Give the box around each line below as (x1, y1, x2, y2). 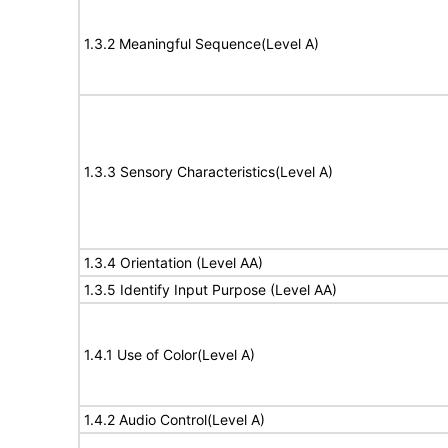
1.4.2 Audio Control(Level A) (84, 411, 265, 428)
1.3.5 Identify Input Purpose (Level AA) (84, 281, 337, 298)
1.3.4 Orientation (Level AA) (84, 254, 263, 271)
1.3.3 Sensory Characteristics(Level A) (84, 163, 333, 180)
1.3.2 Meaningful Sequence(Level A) (84, 35, 319, 52)
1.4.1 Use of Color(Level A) (84, 346, 255, 363)
